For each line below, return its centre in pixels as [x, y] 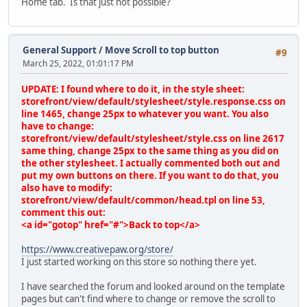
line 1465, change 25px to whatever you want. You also [145, 114]
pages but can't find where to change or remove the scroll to [148, 299]
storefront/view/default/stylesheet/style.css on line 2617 [153, 139]
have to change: [58, 126]
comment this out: [63, 213]
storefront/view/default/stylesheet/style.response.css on [153, 102]
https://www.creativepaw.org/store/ [97, 250]
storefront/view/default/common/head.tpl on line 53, [143, 200]
